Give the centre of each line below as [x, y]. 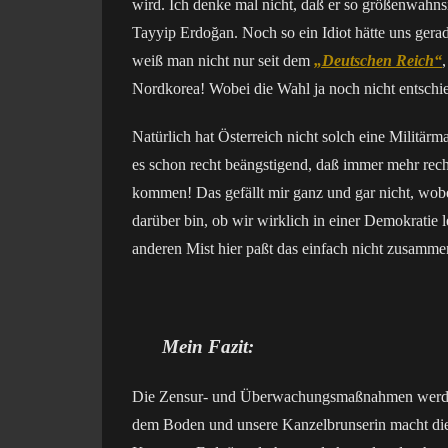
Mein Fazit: [208, 346]
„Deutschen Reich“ [378, 60]
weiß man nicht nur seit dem [223, 60]
